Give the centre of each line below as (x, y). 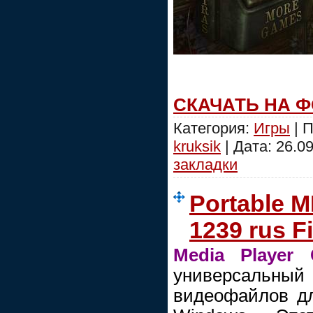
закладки (205, 164)
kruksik (197, 146)
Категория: (213, 128)
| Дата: (248, 146)
